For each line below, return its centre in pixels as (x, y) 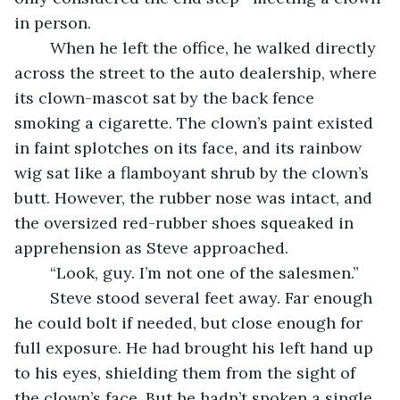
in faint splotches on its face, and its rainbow (190, 147)
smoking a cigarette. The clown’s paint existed (196, 122)
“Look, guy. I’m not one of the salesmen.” (204, 272)
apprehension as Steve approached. (151, 247)
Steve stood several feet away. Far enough (41, 297)
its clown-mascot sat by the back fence (167, 97)
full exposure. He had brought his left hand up (196, 347)
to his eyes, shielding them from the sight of (187, 372)
